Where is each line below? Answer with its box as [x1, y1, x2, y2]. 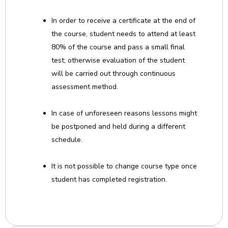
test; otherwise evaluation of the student [51, 55, 185, 65]
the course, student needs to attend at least [51, 29, 195, 39]
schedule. [51, 135, 82, 145]
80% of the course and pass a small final [51, 42, 185, 52]
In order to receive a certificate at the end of [51, 16, 195, 25]
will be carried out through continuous [51, 69, 176, 78]
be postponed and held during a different [51, 122, 185, 131]
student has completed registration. [51, 175, 167, 184]
